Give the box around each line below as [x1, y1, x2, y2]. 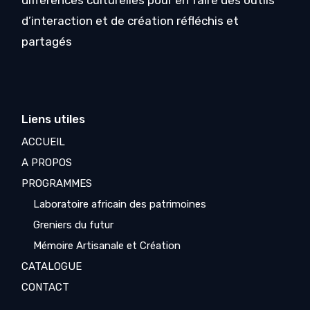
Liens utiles [21, 112, 86, 127]
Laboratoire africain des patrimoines [33, 198, 207, 211]
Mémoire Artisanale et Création [33, 239, 181, 253]
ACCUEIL [21, 136, 66, 149]
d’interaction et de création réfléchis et [21, 14, 239, 28]
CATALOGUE [21, 260, 82, 273]
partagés [21, 35, 73, 49]
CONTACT [21, 281, 70, 294]
